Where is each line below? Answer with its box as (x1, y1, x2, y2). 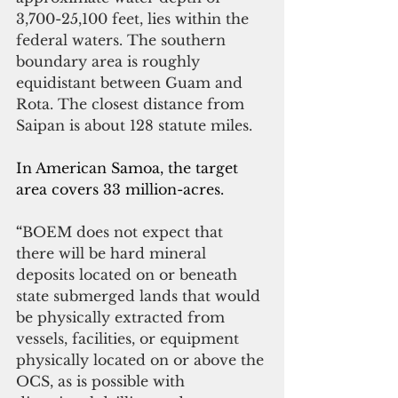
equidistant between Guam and (16, 73, 247, 92)
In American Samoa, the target (16, 158, 243, 177)
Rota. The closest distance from (16, 94, 249, 113)
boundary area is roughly (16, 52, 204, 70)
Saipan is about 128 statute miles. (16, 115, 252, 134)
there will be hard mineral (16, 243, 211, 262)
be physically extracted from (16, 307, 229, 326)
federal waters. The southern (16, 30, 230, 49)
